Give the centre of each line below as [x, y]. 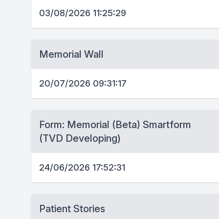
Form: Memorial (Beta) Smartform [115, 125]
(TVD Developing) [80, 138]
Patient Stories [72, 209]
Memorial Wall [71, 54]
